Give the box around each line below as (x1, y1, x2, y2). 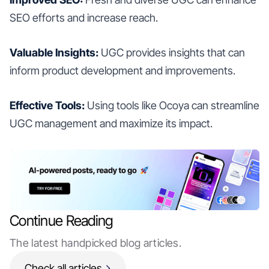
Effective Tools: (10, 98, 85, 112)
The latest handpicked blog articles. (10, 237, 181, 250)
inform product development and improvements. (10, 64, 235, 77)
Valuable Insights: (10, 46, 98, 59)
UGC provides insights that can (98, 46, 245, 59)
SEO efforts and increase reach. (10, 11, 158, 24)
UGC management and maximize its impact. (10, 116, 213, 130)
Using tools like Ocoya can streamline (85, 98, 259, 112)
